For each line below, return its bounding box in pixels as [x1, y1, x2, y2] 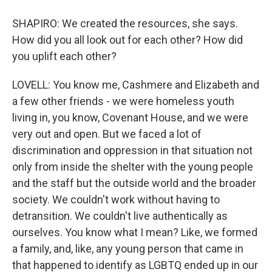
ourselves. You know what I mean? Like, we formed [12, 226, 257, 239]
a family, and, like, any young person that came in [12, 242, 243, 255]
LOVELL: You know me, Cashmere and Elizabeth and [12, 78, 259, 91]
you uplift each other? [12, 50, 117, 63]
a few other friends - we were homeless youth [12, 95, 234, 107]
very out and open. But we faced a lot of [12, 127, 202, 140]
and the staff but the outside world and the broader [12, 177, 256, 189]
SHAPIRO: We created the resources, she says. [12, 17, 238, 30]
